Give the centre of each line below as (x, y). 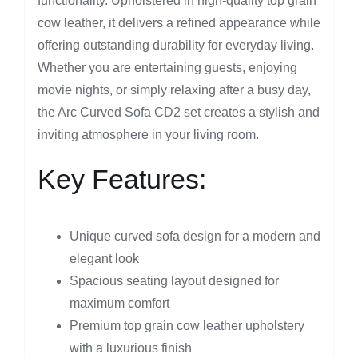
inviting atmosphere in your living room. (148, 135)
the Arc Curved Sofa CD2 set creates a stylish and (178, 113)
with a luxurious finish (130, 348)
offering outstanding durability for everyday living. (175, 46)
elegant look (104, 259)
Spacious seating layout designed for (174, 281)
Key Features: (121, 179)
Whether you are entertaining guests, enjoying (167, 68)
